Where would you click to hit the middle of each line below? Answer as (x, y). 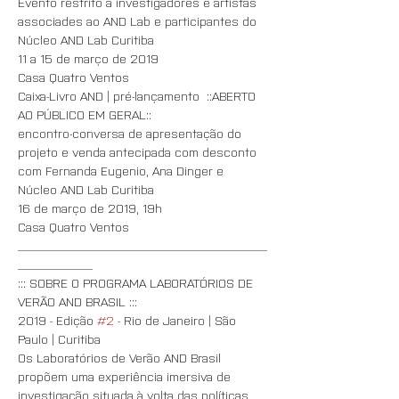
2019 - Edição (57, 320)
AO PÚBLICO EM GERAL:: (85, 114)
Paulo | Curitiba (59, 338)
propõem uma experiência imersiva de (126, 376)
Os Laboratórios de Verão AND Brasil (121, 357)
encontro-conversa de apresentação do (131, 133)
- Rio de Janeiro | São (177, 320)
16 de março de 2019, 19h (90, 208)
